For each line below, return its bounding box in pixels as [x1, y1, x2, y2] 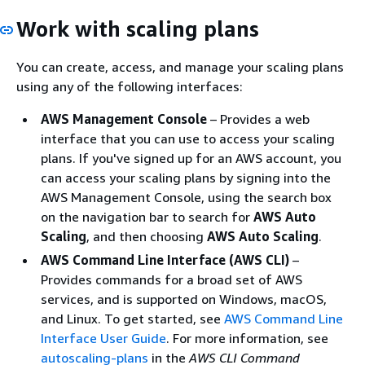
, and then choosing [86, 228, 207, 244]
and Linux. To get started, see [41, 310, 224, 327]
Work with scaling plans [16, 15, 259, 42]
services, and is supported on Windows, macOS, [41, 291, 327, 307]
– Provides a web [207, 111, 310, 127]
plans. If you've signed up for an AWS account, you [41, 150, 341, 166]
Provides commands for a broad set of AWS [41, 271, 302, 288]
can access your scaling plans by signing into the [41, 169, 331, 186]
